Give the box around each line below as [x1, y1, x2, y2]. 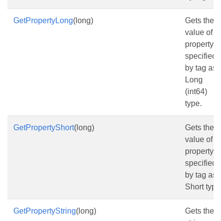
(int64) [185, 87, 207, 96]
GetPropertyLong [13, 16, 73, 25]
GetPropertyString [13, 207, 76, 215]
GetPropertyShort [13, 123, 74, 132]
